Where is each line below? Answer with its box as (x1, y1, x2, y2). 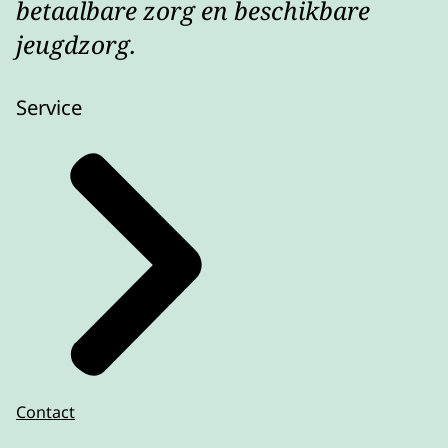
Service (16, 93, 82, 122)
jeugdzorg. (16, 28, 136, 62)
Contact (16, 401, 75, 424)
